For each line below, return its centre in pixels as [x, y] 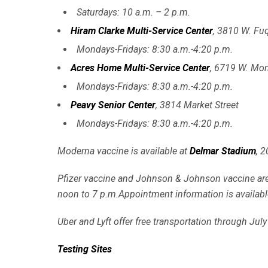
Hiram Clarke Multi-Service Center [142, 31]
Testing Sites [85, 249]
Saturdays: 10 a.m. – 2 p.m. [133, 12]
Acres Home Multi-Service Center [140, 68]
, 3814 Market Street [197, 105]
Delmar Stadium [223, 151]
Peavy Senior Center [113, 105]
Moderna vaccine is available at [124, 151]
